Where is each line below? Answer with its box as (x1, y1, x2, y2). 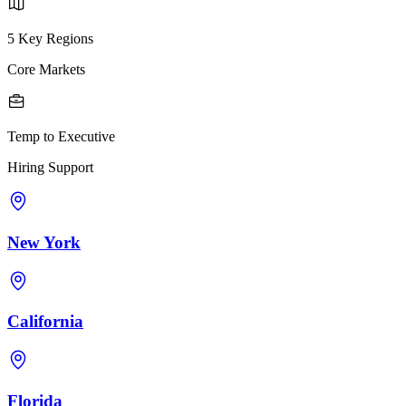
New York (7, 232, 81, 252)
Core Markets (7, 62, 85, 78)
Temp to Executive (7, 129, 115, 145)
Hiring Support (7, 159, 93, 176)
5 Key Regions (7, 31, 93, 47)
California (7, 312, 83, 332)
